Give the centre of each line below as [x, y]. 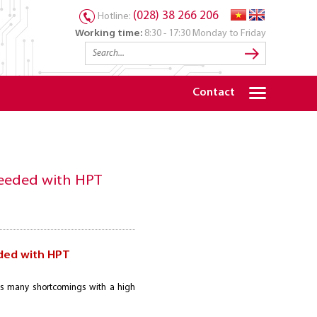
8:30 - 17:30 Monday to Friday [204, 34]
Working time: [109, 34]
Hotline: [115, 17]
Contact [214, 93]
